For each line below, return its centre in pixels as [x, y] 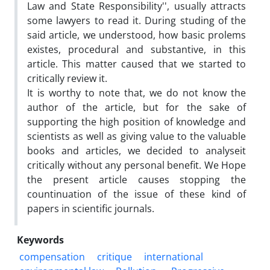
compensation [52, 256]
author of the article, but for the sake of [137, 107]
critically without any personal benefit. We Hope [137, 165]
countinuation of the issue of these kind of [137, 194]
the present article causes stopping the [137, 179]
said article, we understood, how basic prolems [137, 35]
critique [115, 256]
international [174, 256]
